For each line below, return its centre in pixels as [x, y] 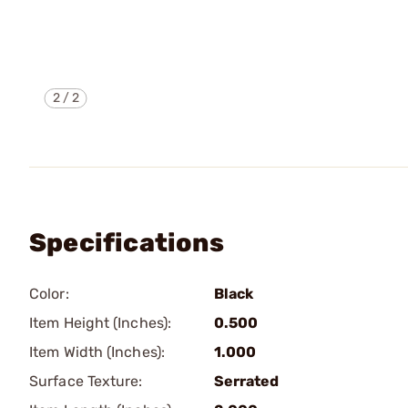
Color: [49, 294]
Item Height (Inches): [101, 323]
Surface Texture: [86, 381]
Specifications [127, 243]
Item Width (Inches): [97, 352]
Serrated [246, 381]
